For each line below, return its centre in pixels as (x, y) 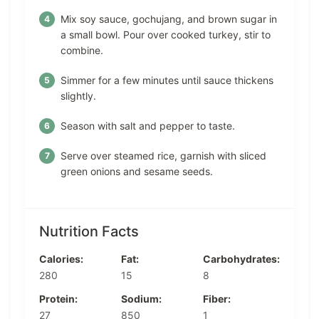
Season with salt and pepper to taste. (148, 126)
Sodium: (141, 299)
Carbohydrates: (241, 259)
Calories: (61, 259)
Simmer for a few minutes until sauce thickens (167, 80)
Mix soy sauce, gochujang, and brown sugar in (169, 19)
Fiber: (217, 299)
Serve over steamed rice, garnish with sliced (163, 156)
